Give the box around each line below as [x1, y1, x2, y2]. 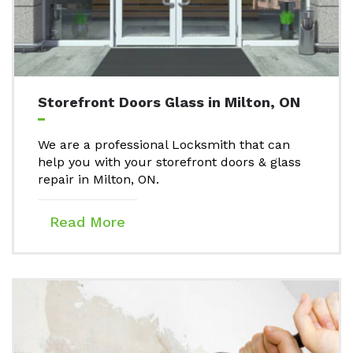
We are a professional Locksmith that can [38, 137, 290, 153]
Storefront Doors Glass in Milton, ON [38, 94, 300, 111]
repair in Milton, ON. [38, 172, 159, 188]
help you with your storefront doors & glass [38, 154, 301, 170]
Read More [50, 213, 125, 230]
